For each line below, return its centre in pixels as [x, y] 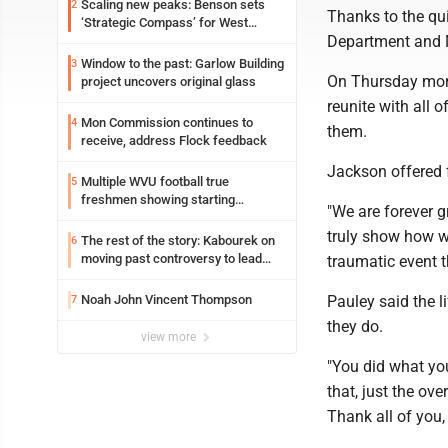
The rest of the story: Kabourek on [178, 240]
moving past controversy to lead [171, 258]
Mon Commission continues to [167, 122]
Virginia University [132, 40]
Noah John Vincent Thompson [166, 299]
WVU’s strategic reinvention [159, 276]
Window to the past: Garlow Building [182, 63]
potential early [121, 217]
